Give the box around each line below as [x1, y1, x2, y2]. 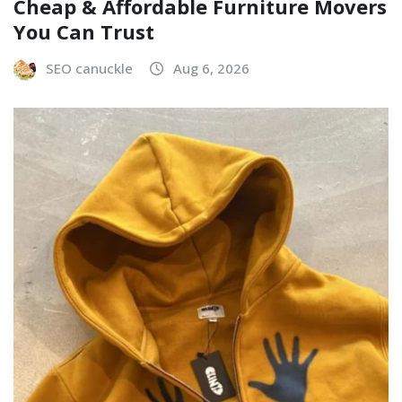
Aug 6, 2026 [173, 58, 249, 77]
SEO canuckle [46, 58, 133, 77]
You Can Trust [13, 17, 154, 45]
